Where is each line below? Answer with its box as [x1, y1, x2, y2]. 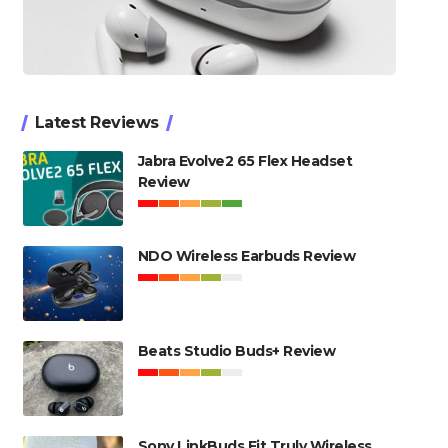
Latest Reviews [34, 113, 159, 132]
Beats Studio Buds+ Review [137, 342, 336, 360]
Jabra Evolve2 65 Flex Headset [137, 152, 353, 170]
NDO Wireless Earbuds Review [137, 247, 356, 265]
